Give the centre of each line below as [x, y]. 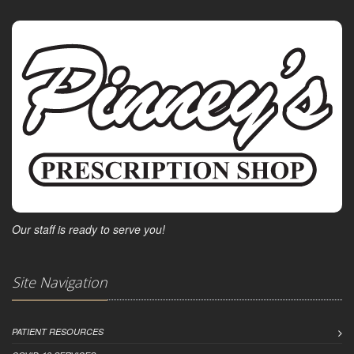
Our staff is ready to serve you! [88, 230]
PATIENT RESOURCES [58, 332]
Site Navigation [60, 282]
